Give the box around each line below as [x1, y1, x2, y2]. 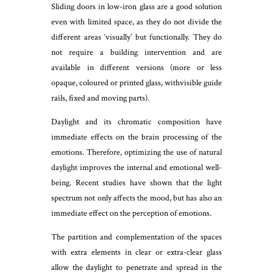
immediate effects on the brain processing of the [51, 131, 222, 143]
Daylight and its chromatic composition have [51, 116, 222, 127]
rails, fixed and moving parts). [51, 92, 149, 104]
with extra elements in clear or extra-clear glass [51, 246, 222, 258]
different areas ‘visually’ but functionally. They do [51, 31, 222, 43]
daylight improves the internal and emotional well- [51, 161, 222, 173]
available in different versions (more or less [51, 62, 222, 73]
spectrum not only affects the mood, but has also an [51, 192, 222, 204]
